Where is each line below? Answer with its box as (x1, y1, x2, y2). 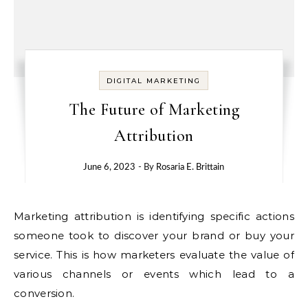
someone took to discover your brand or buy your (14, 229, 294, 242)
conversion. (14, 287, 75, 300)
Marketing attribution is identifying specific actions (14, 210, 25, 223)
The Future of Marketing (68, 100, 240, 120)
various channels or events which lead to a (14, 267, 294, 280)
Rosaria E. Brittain (156, 163, 225, 172)
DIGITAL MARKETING (107, 76, 201, 85)
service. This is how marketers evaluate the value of (14, 248, 294, 261)
